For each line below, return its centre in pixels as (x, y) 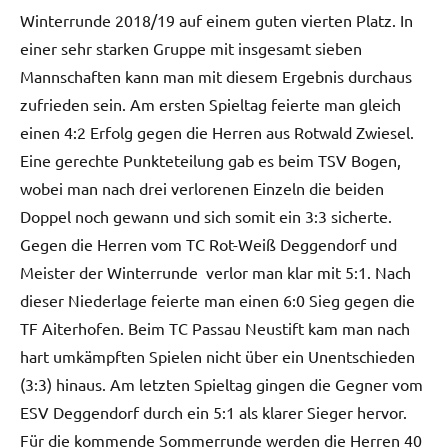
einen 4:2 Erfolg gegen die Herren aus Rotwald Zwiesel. (217, 132)
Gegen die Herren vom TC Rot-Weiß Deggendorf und (208, 244)
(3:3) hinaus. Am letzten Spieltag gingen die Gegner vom (221, 384)
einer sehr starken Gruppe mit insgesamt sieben (191, 48)
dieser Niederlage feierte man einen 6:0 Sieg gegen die (217, 300)
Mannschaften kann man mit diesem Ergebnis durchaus (216, 76)
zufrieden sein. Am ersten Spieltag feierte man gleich (210, 104)
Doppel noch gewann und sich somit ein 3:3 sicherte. (206, 216)
